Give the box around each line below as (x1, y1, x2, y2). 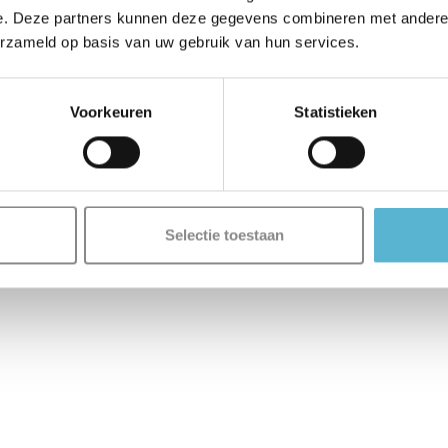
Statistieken (294, 103, 378, 121)
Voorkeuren (70, 103, 152, 121)
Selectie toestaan (164, 226, 284, 244)
